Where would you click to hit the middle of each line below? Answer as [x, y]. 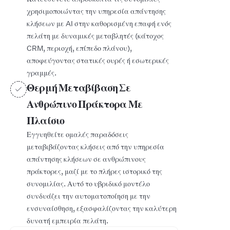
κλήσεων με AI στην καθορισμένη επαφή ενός [99, 23]
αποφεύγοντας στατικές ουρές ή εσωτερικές [98, 60]
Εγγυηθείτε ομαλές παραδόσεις [78, 134]
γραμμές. [42, 73]
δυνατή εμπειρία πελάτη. [68, 221]
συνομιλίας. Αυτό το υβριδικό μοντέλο [88, 184]
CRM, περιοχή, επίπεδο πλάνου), [79, 48]
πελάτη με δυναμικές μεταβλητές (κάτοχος [95, 36]
